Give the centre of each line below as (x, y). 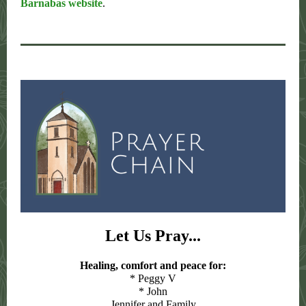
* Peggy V (153, 278)
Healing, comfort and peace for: (153, 265)
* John (153, 291)
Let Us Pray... (153, 236)
